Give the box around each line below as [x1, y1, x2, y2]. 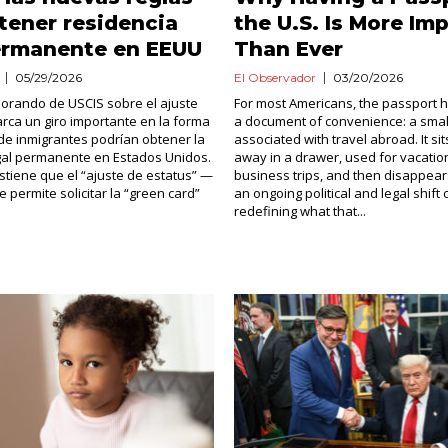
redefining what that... [233, 202, 366, 220]
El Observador [233, 70, 316, 85]
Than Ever [233, 37, 343, 61]
